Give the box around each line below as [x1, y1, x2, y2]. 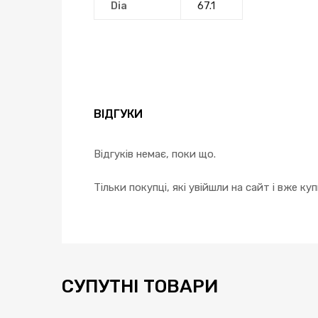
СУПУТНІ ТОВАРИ [62, 275, 218, 297]
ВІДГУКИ [94, 107, 143, 121]
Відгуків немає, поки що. [94, 148, 216, 161]
